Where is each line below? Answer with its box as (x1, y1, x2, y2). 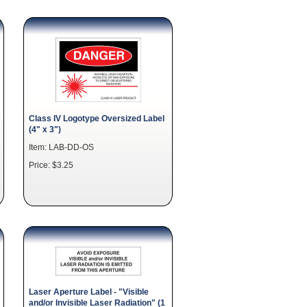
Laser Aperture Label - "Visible (29, 287, 149, 296)
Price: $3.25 (29, 160, 73, 169)
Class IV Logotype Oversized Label (29, 114, 164, 123)
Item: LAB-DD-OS (29, 143, 94, 151)
